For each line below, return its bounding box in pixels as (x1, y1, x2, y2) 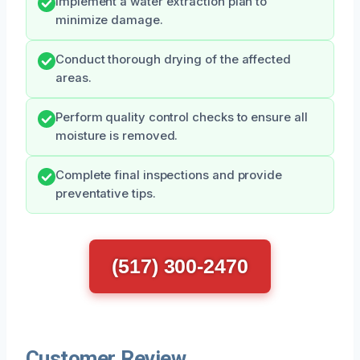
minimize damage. (55, 12, 163, 27)
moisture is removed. (55, 128, 178, 143)
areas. (55, 70, 92, 85)
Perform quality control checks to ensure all (55, 109, 308, 125)
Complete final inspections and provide (55, 167, 282, 182)
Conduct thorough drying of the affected (55, 51, 291, 67)
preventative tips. (55, 186, 156, 201)
